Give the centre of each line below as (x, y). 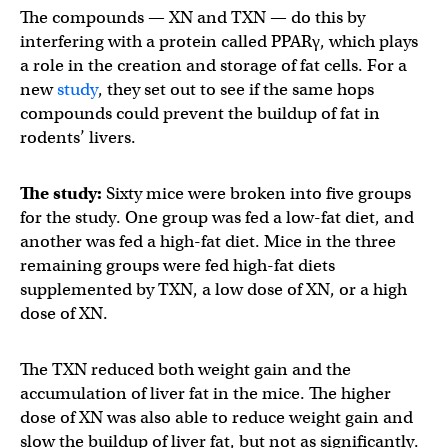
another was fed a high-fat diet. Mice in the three (208, 241)
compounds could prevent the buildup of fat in (200, 113)
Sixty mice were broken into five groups (256, 193)
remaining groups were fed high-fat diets (177, 265)
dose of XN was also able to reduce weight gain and (216, 417)
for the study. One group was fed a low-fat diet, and (217, 217)
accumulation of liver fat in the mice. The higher (205, 393)
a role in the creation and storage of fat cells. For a (213, 65)
